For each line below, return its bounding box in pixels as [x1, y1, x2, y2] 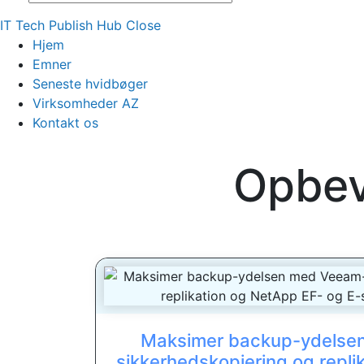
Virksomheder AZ [32, 95, 139, 112]
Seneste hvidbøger [32, 76, 148, 93]
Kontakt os [32, 115, 98, 132]
